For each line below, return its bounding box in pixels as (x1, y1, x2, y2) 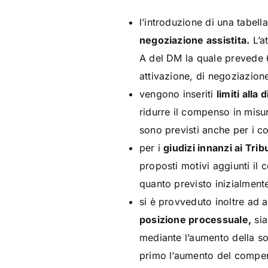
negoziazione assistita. (139, 34, 250, 46)
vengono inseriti (139, 88, 217, 100)
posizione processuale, (139, 214, 252, 226)
